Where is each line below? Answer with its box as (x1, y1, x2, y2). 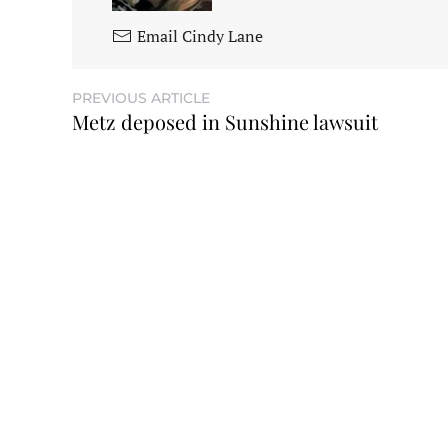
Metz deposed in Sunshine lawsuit (72, 108, 378, 136)
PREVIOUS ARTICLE (72, 89, 210, 108)
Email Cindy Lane (137, 25, 263, 48)
